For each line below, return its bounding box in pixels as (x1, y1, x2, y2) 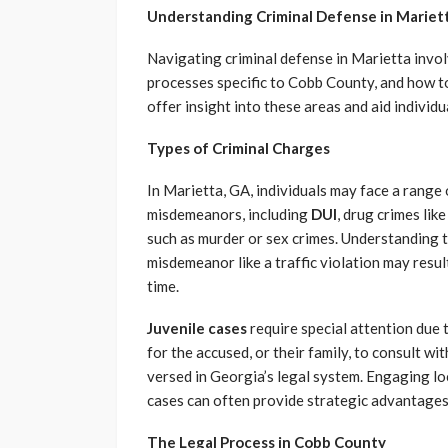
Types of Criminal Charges (147, 138, 330, 157)
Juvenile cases (147, 318, 247, 337)
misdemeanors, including (147, 204, 311, 223)
